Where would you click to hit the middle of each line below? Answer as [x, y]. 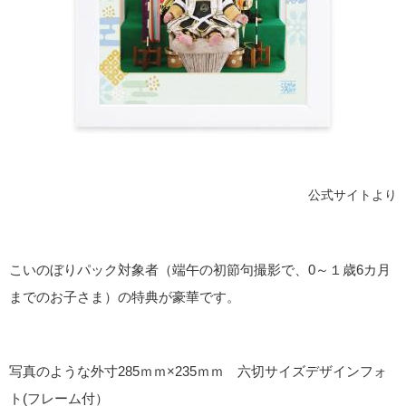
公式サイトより [353, 195]
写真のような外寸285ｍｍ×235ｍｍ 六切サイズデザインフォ [198, 372]
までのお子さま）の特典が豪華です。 [125, 296]
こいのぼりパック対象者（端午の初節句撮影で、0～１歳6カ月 [200, 269]
